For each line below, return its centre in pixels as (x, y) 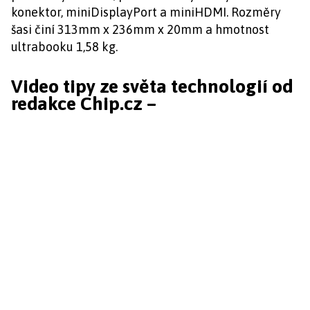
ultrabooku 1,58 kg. (64, 47)
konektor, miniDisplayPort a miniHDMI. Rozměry (146, 12)
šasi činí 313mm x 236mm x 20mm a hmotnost (140, 29)
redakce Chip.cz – (84, 104)
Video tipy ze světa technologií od (152, 86)
